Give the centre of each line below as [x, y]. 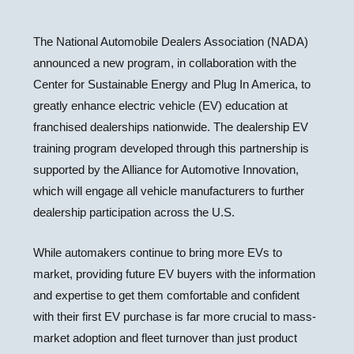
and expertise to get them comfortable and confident [167, 295]
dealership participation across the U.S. [134, 212]
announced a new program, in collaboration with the [165, 63]
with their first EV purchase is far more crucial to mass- [175, 316]
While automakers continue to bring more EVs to [158, 252]
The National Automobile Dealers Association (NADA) [171, 41]
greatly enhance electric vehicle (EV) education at [161, 105]
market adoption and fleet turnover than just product [166, 338]
